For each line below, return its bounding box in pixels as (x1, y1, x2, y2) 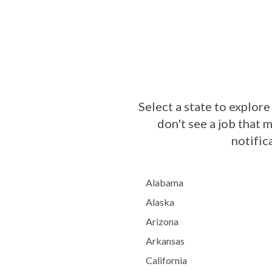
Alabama (145, 177, 183, 188)
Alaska (145, 196, 174, 208)
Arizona (145, 216, 178, 227)
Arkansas (145, 235, 185, 246)
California (145, 254, 187, 266)
